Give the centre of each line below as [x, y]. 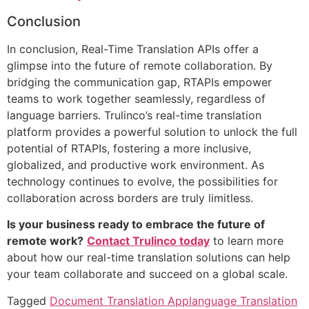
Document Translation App [119, 300]
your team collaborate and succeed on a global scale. [147, 274]
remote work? [45, 241]
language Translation [243, 300]
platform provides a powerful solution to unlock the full [152, 131]
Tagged [28, 300]
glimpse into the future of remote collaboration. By [140, 65]
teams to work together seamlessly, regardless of [136, 98]
